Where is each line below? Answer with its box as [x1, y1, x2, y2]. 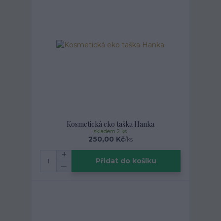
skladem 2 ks [94, 128, 127, 135]
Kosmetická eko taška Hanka [66, 119, 154, 129]
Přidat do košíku [96, 156, 157, 166]
